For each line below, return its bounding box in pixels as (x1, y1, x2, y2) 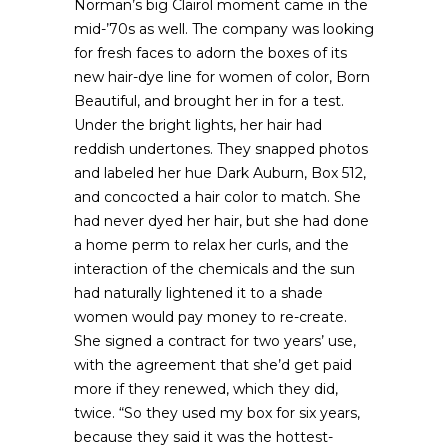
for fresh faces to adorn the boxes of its (74, 44, 347, 62)
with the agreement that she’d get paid (74, 356, 352, 374)
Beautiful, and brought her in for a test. (74, 92, 344, 110)
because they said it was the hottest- (74, 428, 333, 446)
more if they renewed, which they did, (74, 380, 338, 398)
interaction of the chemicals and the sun (74, 260, 355, 278)
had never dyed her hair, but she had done (74, 212, 369, 230)
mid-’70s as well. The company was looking (74, 20, 374, 38)
